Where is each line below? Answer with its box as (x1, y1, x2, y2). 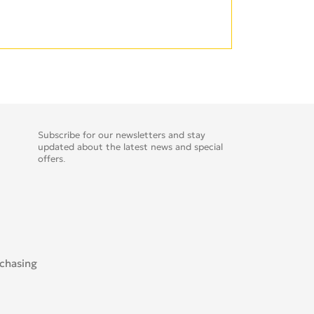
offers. (37, 153, 66, 165)
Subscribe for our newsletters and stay (37, 129, 205, 141)
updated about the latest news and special (37, 141, 223, 153)
